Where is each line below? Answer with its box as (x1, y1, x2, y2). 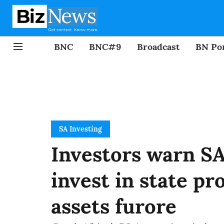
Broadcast (137, 40, 179, 52)
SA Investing (59, 124, 102, 133)
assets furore (51, 193, 176, 219)
